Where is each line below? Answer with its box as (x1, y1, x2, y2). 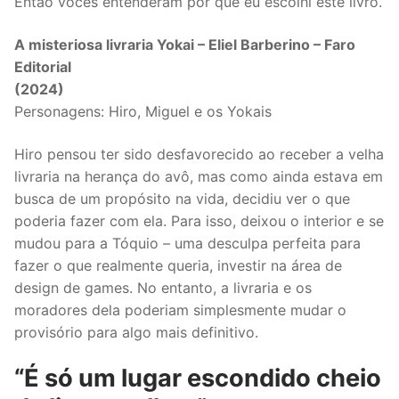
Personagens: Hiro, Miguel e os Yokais (14, 102, 272, 120)
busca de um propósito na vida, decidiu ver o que (14, 189, 350, 208)
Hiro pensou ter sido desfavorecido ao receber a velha (14, 144, 384, 163)
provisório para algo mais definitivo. (14, 322, 258, 341)
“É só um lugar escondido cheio (14, 363, 381, 394)
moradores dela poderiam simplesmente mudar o (14, 300, 346, 319)
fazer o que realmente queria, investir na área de (14, 256, 342, 274)
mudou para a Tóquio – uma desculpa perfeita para (14, 233, 361, 252)
